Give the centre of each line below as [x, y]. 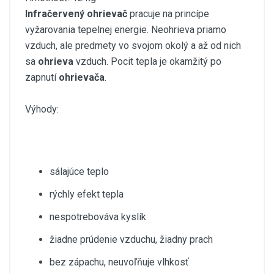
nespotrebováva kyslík [98, 217]
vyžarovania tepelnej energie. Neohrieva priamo [126, 29]
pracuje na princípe [168, 13]
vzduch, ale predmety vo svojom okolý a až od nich [133, 45]
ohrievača [82, 77]
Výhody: [42, 109]
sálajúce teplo [79, 171]
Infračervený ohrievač [76, 13]
